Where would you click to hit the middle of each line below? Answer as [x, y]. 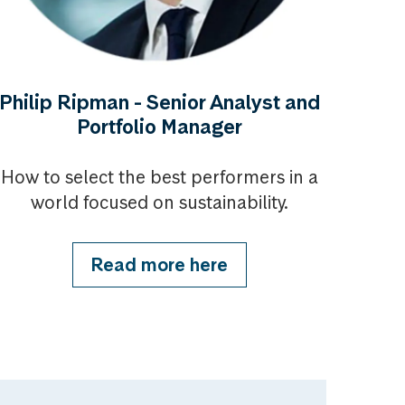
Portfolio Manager [159, 127]
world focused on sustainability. [159, 202]
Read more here [159, 265]
